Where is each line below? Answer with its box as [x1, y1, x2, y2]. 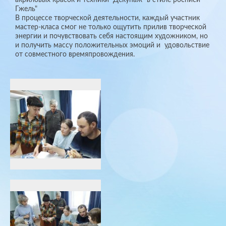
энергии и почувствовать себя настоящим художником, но [15, 32, 208, 40]
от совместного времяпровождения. [15, 50, 135, 59]
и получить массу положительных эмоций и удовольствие [15, 41, 209, 49]
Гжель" [15, 5, 39, 13]
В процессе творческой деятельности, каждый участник [15, 14, 200, 22]
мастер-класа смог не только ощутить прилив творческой [15, 23, 206, 31]
